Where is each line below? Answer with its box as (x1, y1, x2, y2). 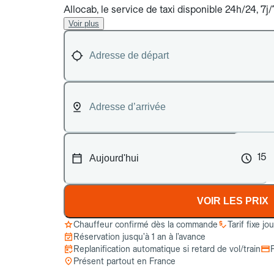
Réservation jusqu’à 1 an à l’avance (73, 232, 206, 242)
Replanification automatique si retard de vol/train (73, 244, 261, 254)
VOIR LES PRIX (197, 196, 269, 206)
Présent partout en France (73, 256, 176, 266)
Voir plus (68, 19, 99, 28)
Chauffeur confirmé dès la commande (73, 220, 218, 229)
